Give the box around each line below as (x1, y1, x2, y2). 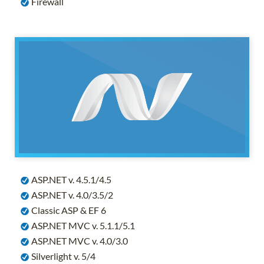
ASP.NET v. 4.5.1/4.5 (29, 173, 111, 185)
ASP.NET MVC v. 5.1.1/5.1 (29, 219, 135, 231)
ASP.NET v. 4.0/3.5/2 (29, 189, 113, 200)
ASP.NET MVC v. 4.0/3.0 (29, 235, 128, 246)
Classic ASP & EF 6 (29, 204, 106, 216)
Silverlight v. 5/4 (29, 250, 95, 262)
